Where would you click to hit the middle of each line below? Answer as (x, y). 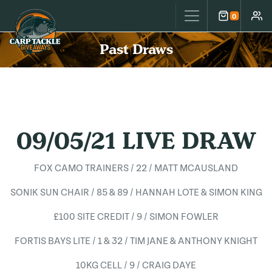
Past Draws (136, 49)
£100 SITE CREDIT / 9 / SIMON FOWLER (136, 217)
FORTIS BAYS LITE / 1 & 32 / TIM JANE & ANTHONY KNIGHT (136, 241)
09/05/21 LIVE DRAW (136, 141)
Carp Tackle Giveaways (76, 17)
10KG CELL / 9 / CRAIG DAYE (136, 265)
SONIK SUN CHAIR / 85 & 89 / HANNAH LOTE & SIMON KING (136, 192)
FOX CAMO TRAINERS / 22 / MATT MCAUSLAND (136, 168)
